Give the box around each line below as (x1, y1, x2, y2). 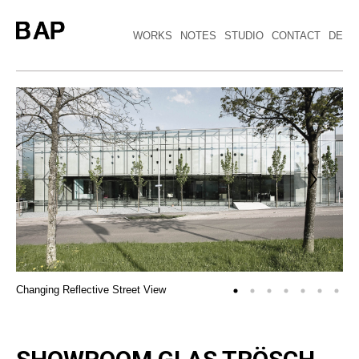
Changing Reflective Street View (15, 283, 166, 296)
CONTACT (272, 29, 321, 42)
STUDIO (224, 29, 264, 42)
